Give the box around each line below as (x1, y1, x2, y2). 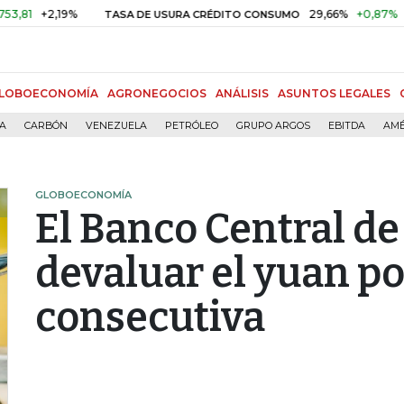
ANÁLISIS (216, 87, 269, 100)
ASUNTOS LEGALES (278, 87, 390, 100)
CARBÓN (24, 120, 68, 132)
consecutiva (35, 293, 265, 342)
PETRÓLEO (165, 120, 218, 132)
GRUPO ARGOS (236, 120, 310, 132)
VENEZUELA (86, 120, 147, 132)
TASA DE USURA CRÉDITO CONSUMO (54, 8, 251, 21)
